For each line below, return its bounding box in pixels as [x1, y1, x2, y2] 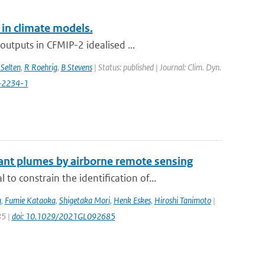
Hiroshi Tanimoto [154, 195, 211, 206]
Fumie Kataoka [4, 195, 56, 206]
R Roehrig [24, 62, 57, 73]
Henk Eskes [113, 195, 151, 206]
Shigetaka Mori [59, 195, 110, 206]
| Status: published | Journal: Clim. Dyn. [92, 62, 221, 73]
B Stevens [60, 62, 92, 73]
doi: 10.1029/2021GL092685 [11, 211, 115, 222]
